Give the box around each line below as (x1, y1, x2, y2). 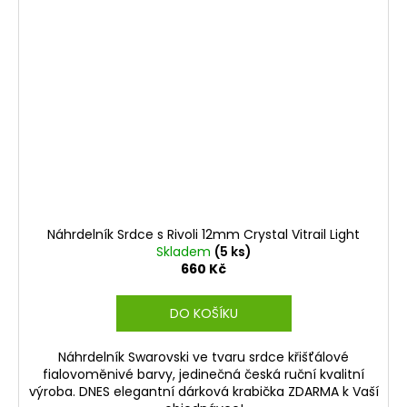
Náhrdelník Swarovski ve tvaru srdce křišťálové (58, 347, 349, 366)
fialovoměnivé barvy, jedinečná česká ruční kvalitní (43, 364, 364, 383)
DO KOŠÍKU (169, 303, 238, 323)
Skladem (155, 242, 214, 261)
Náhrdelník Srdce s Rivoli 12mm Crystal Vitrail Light (47, 224, 360, 243)
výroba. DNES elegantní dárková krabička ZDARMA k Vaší (28, 382, 379, 401)
